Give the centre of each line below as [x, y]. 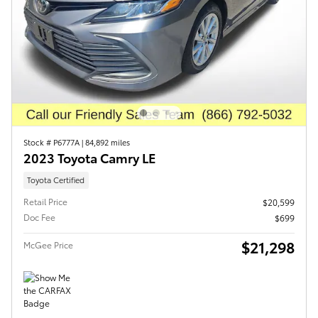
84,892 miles [108, 142]
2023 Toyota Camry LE [90, 158]
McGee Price [48, 244]
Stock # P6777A [53, 142]
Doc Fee [39, 216]
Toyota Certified [56, 180]
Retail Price [45, 201]
